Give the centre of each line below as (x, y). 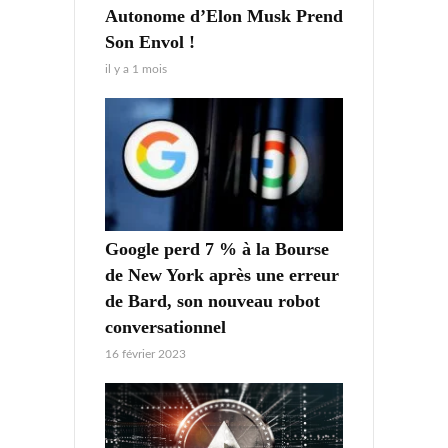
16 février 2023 (145, 354)
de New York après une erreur (222, 275)
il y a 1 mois (136, 68)
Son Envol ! (150, 41)
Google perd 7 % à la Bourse (217, 249)
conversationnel (165, 327)
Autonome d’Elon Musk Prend (224, 15)
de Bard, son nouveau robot (212, 301)
